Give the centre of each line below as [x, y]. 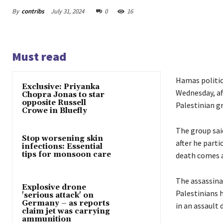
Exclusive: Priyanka [61, 87]
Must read [39, 57]
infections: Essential [62, 147]
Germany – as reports [66, 203]
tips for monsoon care [66, 155]
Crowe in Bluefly [55, 111]
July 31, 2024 [67, 11]
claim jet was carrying [66, 211]
